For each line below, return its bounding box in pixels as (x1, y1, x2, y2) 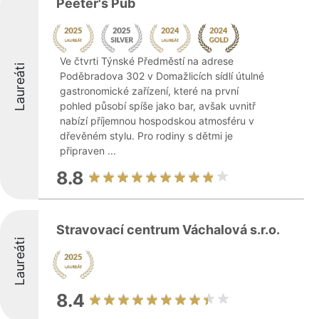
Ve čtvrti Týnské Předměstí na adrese (60, 55, 234, 67)
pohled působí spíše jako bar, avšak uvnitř (60, 100, 256, 112)
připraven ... (60, 145, 116, 157)
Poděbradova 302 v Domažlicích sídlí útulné (60, 70, 264, 82)
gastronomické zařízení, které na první (60, 85, 239, 97)
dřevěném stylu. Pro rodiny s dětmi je (60, 130, 233, 142)
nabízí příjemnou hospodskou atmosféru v (60, 115, 254, 127)
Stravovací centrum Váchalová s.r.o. (56, 222, 280, 237)
